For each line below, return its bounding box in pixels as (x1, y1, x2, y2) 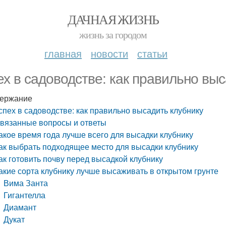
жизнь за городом (79, 28, 147, 41)
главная (44, 46, 82, 61)
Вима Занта (4, 177, 48, 189)
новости (91, 46, 128, 61)
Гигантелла (4, 189, 48, 201)
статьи (137, 46, 167, 61)
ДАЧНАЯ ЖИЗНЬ (67, 11, 159, 28)
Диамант (4, 201, 37, 213)
